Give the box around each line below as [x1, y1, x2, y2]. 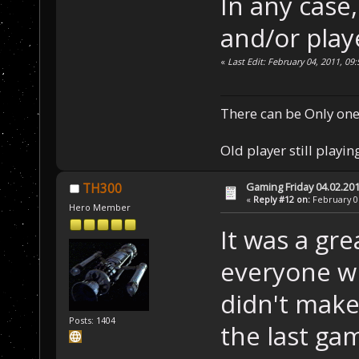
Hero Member [69, 200, 131, 213]
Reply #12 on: [253, 193, 311, 206]
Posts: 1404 [69, 314, 116, 327]
